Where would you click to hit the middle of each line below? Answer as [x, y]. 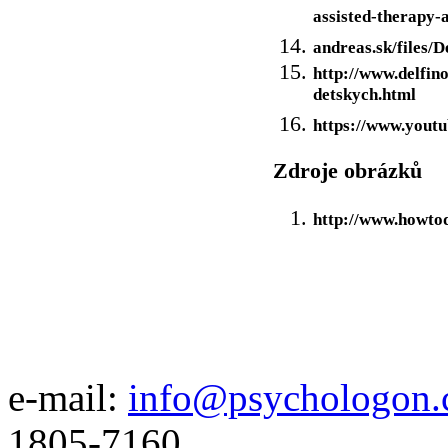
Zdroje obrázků [347, 170]
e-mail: [68, 397]
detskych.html [364, 97]
